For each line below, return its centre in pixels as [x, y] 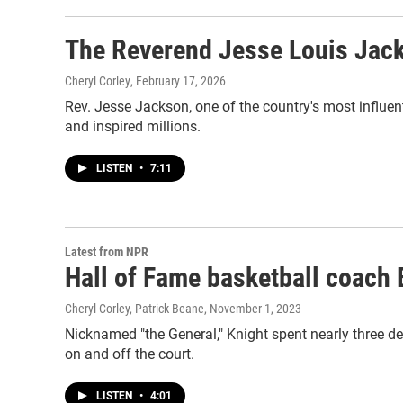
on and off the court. [130, 354]
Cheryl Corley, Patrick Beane [134, 309]
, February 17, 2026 [178, 81]
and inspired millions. [133, 126]
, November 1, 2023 [253, 309]
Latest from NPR [107, 252]
